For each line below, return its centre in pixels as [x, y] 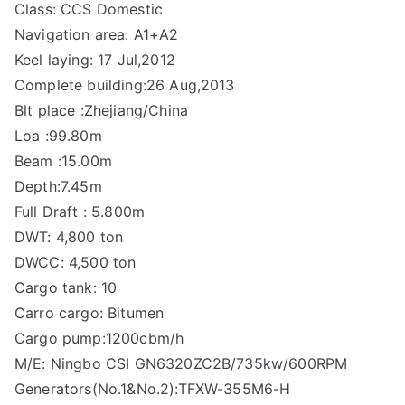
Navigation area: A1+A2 [97, 34]
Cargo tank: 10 [66, 287]
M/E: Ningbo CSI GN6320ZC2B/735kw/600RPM [181, 363]
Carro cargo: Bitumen [89, 313]
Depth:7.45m [58, 186]
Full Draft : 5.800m [80, 212]
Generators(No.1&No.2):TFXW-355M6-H [153, 389]
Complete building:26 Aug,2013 [125, 85]
